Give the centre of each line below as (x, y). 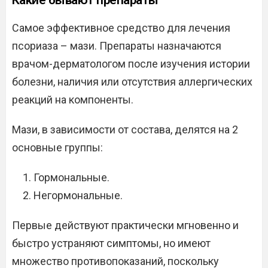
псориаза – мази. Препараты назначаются (117, 46)
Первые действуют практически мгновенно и (125, 225)
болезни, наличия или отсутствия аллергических (132, 82)
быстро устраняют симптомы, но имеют (111, 243)
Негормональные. (78, 195)
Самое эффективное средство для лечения (121, 28)
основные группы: (57, 147)
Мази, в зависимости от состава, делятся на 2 (125, 130)
